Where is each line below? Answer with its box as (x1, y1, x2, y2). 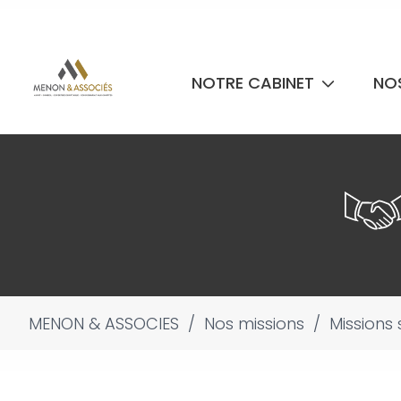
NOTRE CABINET (191, 72, 319, 94)
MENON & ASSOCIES (29, 312, 179, 335)
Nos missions (204, 312, 304, 335)
